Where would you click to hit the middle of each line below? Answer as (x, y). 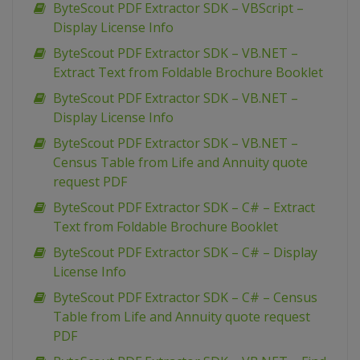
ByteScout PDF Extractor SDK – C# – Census (185, 298)
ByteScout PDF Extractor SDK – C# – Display (185, 253)
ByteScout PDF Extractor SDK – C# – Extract (184, 208)
